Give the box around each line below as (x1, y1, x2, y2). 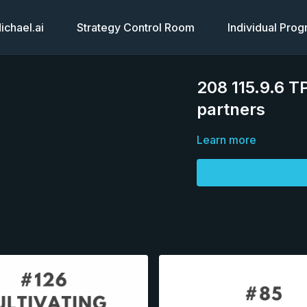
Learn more (197, 133, 257, 147)
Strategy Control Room (76, 21, 195, 34)
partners (197, 99, 266, 119)
